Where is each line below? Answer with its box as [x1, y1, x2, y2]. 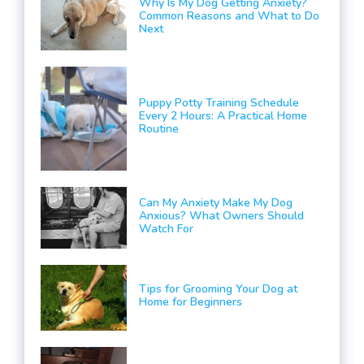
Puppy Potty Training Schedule [138, 95, 299, 111]
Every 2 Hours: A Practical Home [138, 108, 307, 124]
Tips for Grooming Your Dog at [138, 281, 297, 297]
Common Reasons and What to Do [138, 7, 319, 24]
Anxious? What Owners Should [138, 207, 304, 223]
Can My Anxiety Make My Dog [138, 194, 292, 210]
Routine [138, 121, 179, 137]
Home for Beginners [138, 294, 242, 310]
